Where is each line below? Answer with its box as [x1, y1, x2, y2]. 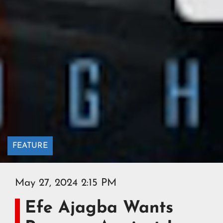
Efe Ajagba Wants [25, 200, 173, 218]
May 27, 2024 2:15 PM [15, 178, 116, 189]
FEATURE [12, 142, 48, 150]
